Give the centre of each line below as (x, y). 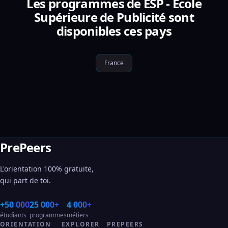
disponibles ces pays (114, 31)
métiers (78, 215)
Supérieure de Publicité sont (114, 17)
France (114, 63)
